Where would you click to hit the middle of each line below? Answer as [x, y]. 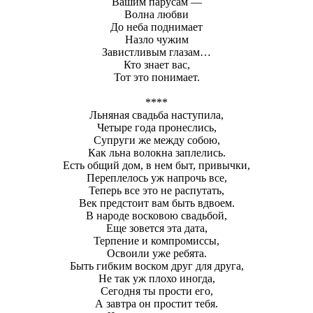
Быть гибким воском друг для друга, [156, 265]
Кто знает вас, [156, 64]
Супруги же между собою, [156, 140]
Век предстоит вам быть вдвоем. [156, 203]
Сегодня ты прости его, [156, 291]
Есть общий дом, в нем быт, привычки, [156, 165]
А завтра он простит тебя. [156, 303]
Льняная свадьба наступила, [156, 115]
